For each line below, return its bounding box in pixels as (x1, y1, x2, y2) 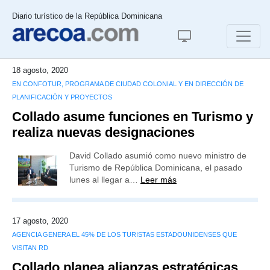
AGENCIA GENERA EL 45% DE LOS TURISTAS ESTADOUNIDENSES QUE (12, 231, 237, 238)
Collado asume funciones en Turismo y (12, 109, 253, 124)
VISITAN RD (12, 244, 48, 251)
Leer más (140, 175, 177, 184)
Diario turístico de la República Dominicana (12, 11, 162, 20)
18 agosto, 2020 (12, 66, 68, 75)
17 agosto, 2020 (12, 216, 68, 225)
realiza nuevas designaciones (12, 125, 195, 140)
